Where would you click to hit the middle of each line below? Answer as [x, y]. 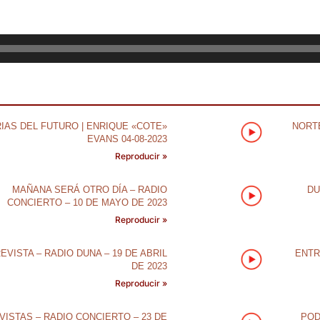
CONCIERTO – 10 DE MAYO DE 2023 [87, 202]
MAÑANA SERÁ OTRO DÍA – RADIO [89, 190]
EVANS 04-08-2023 [127, 139]
